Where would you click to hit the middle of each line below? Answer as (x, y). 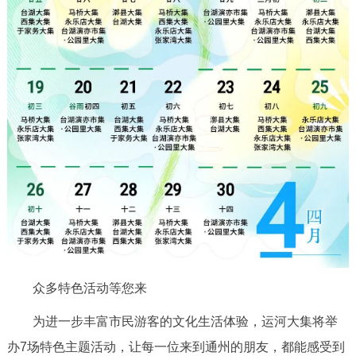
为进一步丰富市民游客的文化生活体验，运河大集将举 (172, 321)
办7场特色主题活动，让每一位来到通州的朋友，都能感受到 (176, 346)
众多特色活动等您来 (77, 288)
